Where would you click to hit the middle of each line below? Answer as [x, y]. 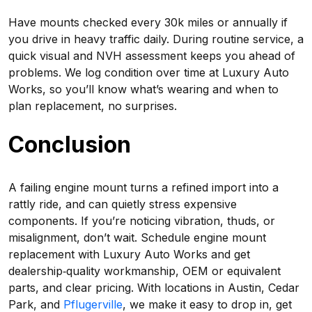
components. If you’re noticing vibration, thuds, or [142, 221]
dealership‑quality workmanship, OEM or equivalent [145, 271]
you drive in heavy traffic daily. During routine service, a [156, 39]
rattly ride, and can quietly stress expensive [123, 204]
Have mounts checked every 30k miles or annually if [148, 22]
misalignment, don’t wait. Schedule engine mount [137, 237]
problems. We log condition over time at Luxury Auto [149, 72]
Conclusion [70, 145]
